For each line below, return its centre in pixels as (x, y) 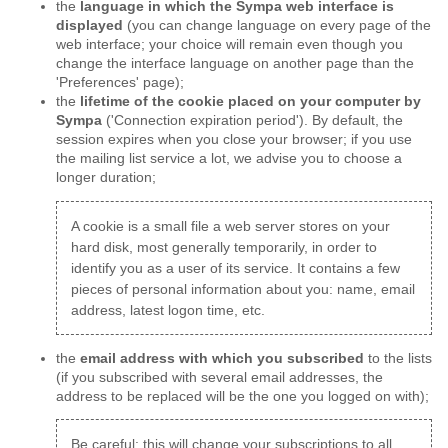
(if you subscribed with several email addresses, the (219, 377)
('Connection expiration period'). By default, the (252, 121)
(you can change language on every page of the (277, 26)
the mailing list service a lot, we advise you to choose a (229, 159)
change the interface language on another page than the (235, 64)
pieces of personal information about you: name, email (242, 289)
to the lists (398, 358)
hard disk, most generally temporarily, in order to (223, 247)
